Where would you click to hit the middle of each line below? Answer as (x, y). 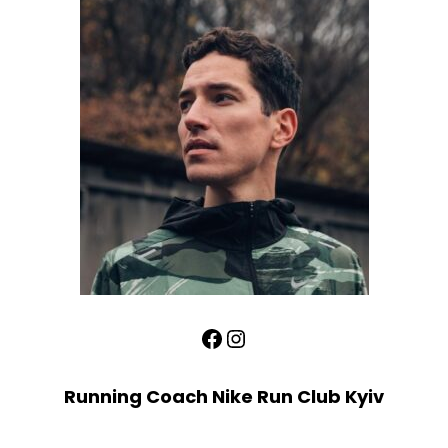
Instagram (236, 337)
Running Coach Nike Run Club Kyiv (224, 396)
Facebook (205, 337)
